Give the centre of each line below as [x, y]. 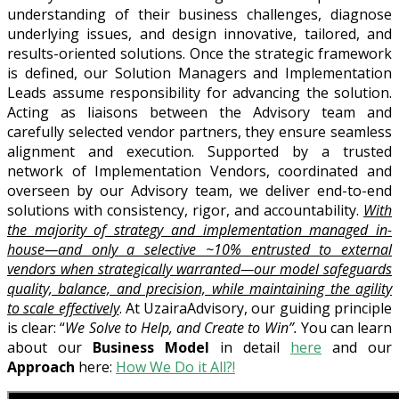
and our [357, 347]
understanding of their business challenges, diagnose [199, 14]
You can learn [346, 327]
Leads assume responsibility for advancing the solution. [199, 92]
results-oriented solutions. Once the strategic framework [199, 53]
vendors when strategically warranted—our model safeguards [199, 269]
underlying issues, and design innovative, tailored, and [199, 33]
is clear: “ [37, 327]
